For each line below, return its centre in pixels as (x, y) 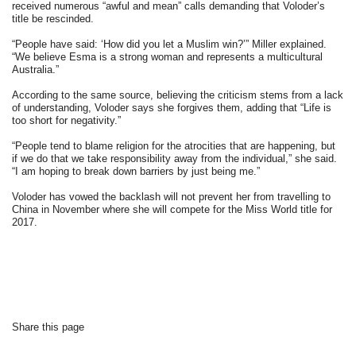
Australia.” (36, 69)
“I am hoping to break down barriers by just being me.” (136, 171)
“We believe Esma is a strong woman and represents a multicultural (168, 56)
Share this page (48, 327)
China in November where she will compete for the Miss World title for (172, 209)
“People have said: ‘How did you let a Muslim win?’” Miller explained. (170, 44)
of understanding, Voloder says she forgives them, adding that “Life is (172, 107)
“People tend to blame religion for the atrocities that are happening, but (174, 145)
